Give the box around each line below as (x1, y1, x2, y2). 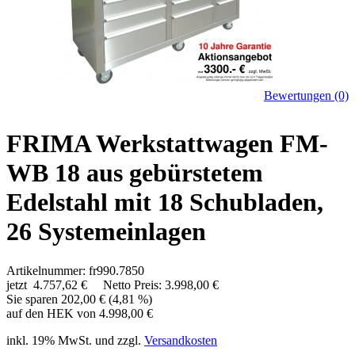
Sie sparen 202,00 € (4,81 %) (6, 292, 152, 306)
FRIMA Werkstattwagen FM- (6, 129, 328, 158)
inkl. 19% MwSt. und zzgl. (6, 333, 144, 347)
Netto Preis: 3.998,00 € (90, 277, 219, 292)
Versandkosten (144, 333, 217, 347)
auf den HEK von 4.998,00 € (6, 306, 153, 320)
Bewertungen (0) (264, 89, 349, 102)
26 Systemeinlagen (6, 217, 206, 246)
